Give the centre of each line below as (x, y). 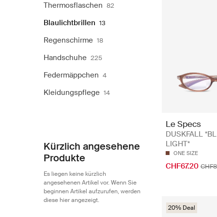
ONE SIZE (186, 153)
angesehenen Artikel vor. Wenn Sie (90, 182)
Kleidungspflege (72, 92)
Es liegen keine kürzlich (75, 174)
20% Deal (182, 208)
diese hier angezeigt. (71, 200)
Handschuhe (65, 57)
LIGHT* (178, 144)
